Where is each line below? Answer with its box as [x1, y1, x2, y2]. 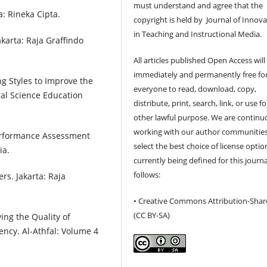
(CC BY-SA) [133, 209, 170, 221]
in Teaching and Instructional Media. [133, 28, 262, 39]
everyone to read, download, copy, [133, 83, 257, 94]
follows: [133, 169, 161, 180]
